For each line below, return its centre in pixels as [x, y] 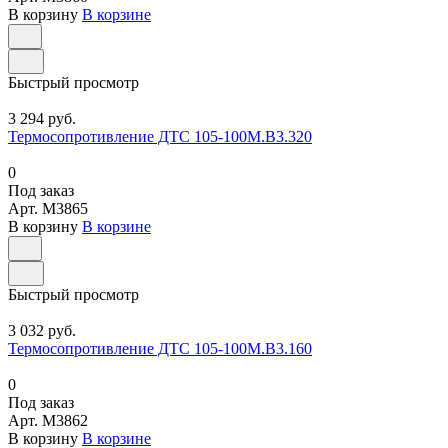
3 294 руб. [42, 118]
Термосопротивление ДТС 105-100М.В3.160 [160, 348]
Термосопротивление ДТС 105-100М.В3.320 [160, 136]
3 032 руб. [42, 330]
